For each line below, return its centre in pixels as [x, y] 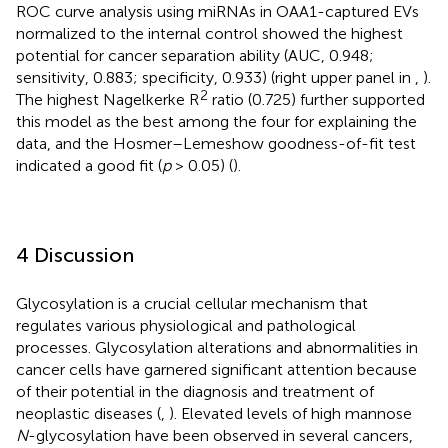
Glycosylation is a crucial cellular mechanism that [192, 303]
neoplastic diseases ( [88, 413]
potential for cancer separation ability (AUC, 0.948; [195, 55]
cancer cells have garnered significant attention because [216, 369]
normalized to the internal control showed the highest [209, 33]
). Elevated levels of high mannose [290, 413]
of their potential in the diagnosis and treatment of [195, 391]
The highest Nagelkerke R [107, 99]
